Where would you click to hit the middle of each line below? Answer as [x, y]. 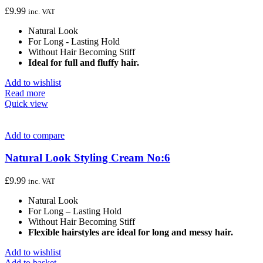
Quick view [26, 103]
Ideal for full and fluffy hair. [84, 62]
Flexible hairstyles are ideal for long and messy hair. [131, 232]
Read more [25, 93]
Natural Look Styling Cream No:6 [87, 158]
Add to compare [35, 135]
